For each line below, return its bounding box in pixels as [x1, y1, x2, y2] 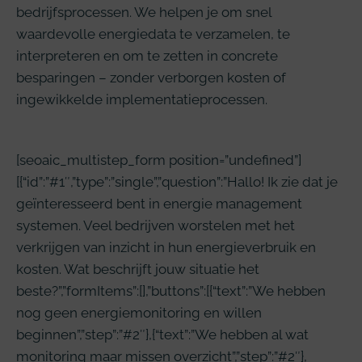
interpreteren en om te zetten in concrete [16, 48, 278, 65]
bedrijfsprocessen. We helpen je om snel [16, 4, 271, 21]
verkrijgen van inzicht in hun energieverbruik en [16, 238, 316, 255]
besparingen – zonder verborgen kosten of [16, 69, 286, 86]
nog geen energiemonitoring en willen [16, 304, 262, 321]
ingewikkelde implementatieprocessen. [16, 91, 267, 108]
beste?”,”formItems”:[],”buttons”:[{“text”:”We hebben [16, 282, 326, 299]
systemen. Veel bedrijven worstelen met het [16, 217, 295, 234]
